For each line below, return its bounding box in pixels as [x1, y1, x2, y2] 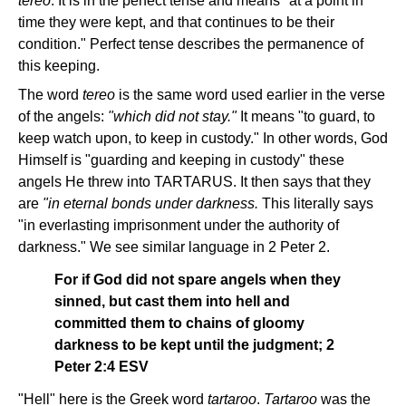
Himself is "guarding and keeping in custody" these [18, 152, 344, 168]
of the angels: [18, 109, 108, 124]
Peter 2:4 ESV [54, 359, 149, 374]
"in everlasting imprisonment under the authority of [18, 217, 339, 233]
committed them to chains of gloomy [54, 315, 304, 331]
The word [18, 87, 82, 102]
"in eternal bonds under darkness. [43, 196, 262, 211]
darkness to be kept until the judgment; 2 [54, 337, 334, 353]
